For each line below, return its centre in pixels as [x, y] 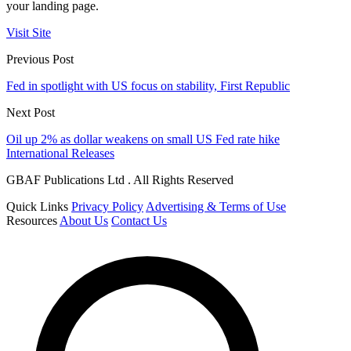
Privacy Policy [107, 207]
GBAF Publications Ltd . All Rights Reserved [120, 180]
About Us [84, 221]
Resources [32, 221]
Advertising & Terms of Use [216, 207]
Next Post [31, 113]
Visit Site [29, 33]
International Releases [60, 154]
